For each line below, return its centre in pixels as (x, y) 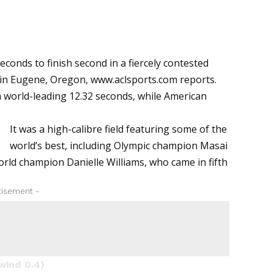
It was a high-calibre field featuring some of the (119, 129)
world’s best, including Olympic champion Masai (119, 145)
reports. (197, 79)
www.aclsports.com (134, 79)
